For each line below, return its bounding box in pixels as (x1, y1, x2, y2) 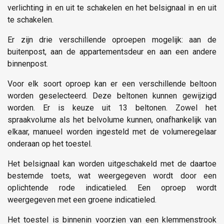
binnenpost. (7, 58, 48, 68)
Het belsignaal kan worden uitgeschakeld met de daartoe (7, 158, 216, 168)
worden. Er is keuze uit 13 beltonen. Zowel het (7, 102, 216, 112)
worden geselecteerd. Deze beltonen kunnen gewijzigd (7, 90, 216, 100)
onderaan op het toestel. (7, 138, 92, 148)
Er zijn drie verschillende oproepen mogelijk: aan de (7, 34, 216, 44)
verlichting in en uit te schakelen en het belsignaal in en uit (7, 2, 216, 12)
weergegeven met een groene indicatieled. (7, 194, 156, 204)
